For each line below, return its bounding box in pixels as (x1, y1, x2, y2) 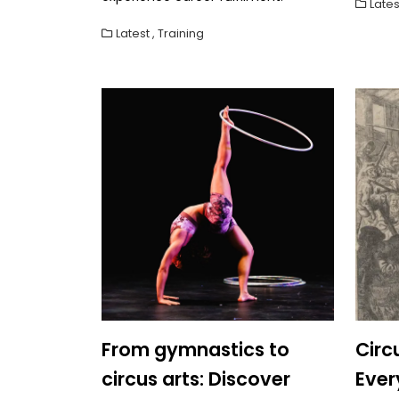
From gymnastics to (102, 336, 289, 362)
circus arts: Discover (102, 365, 290, 392)
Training (158, 25, 204, 41)
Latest (116, 25, 150, 41)
